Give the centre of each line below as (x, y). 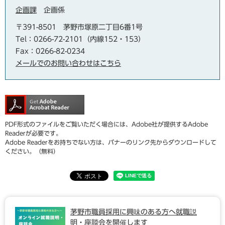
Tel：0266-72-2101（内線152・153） (80, 39)
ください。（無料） (32, 151)
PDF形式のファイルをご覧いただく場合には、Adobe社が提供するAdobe (106, 124)
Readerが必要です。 (33, 133)
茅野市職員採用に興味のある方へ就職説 (134, 212)
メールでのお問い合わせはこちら (68, 63)
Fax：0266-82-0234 (50, 51)
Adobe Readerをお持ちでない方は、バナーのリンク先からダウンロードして (111, 142)
